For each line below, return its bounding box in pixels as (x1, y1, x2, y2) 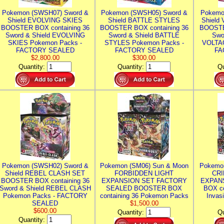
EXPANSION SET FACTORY (101, 177, 187, 184)
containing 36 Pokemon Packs (99, 192, 188, 199)
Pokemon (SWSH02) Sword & (1, 162, 88, 169)
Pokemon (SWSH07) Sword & (1, 9, 88, 16)
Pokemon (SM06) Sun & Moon (99, 162, 188, 169)
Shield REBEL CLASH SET (5, 169, 85, 177)
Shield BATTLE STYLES (108, 16, 180, 24)
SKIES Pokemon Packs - (8, 39, 82, 46)
